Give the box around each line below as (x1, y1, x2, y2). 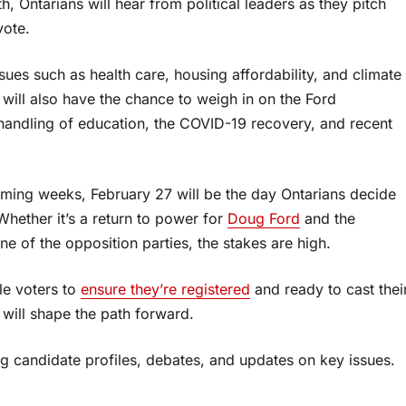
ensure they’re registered (81, 279, 250, 298)
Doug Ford (227, 208, 300, 227)
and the (300, 208, 355, 227)
